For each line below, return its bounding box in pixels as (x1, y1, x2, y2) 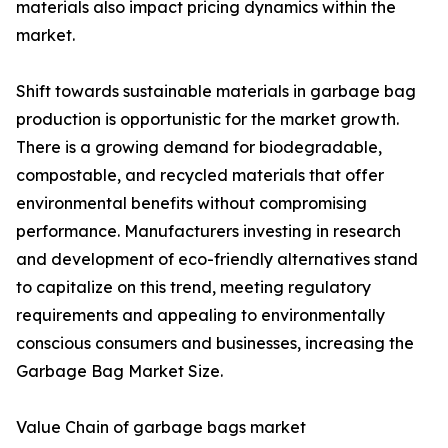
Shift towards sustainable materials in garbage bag (16, 81, 416, 102)
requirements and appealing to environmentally (16, 305, 385, 326)
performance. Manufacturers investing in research (16, 221, 401, 242)
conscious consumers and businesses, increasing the (16, 333, 414, 354)
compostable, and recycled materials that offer (16, 165, 384, 186)
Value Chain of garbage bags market (16, 417, 306, 438)
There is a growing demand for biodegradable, (16, 137, 382, 158)
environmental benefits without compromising (16, 193, 367, 214)
